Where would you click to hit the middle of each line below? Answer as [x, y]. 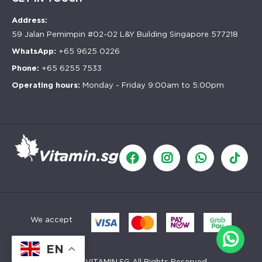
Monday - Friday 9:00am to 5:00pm [153, 85]
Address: [30, 20]
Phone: [27, 68]
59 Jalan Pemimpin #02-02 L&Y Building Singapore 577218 [125, 35]
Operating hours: [47, 85]
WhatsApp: [35, 51]
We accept [51, 220]
